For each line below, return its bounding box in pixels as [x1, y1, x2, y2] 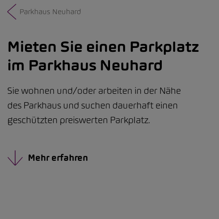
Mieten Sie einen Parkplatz [7, 38, 199, 55]
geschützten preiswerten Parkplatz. [7, 114, 150, 126]
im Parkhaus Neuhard [7, 56, 163, 74]
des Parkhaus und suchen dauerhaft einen [7, 100, 178, 111]
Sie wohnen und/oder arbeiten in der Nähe [7, 85, 181, 96]
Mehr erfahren [28, 152, 88, 163]
